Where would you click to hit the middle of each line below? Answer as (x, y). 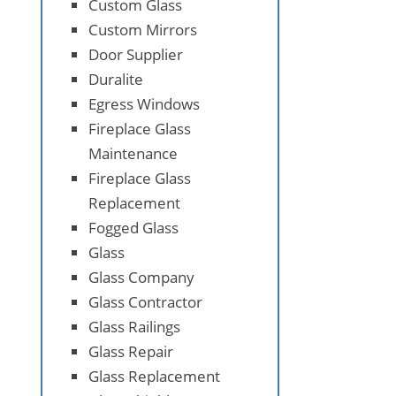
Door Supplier (136, 54)
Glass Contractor (145, 301)
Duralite (116, 79)
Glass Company (141, 277)
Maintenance (133, 153)
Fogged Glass (133, 227)
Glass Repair (131, 351)
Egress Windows (144, 103)
